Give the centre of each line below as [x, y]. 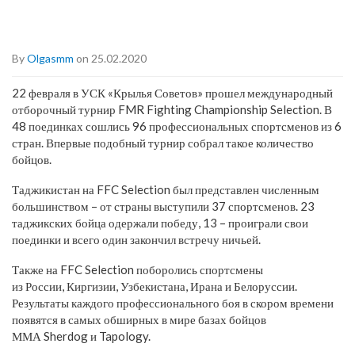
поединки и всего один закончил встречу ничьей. [136, 239]
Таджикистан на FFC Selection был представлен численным [166, 189]
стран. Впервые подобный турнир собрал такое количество [163, 142]
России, [45, 286]
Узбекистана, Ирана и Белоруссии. [208, 286]
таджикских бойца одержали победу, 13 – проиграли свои [160, 222]
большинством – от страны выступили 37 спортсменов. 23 [163, 206]
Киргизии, [92, 286]
